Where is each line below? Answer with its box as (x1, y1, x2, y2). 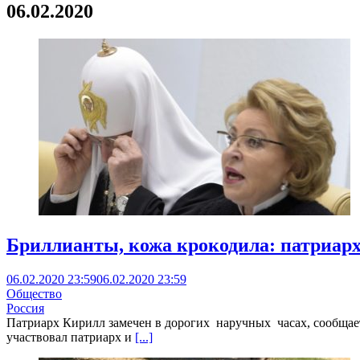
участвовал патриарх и (6, 329, 135, 344)
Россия (6, 301, 44, 315)
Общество (6, 286, 62, 301)
